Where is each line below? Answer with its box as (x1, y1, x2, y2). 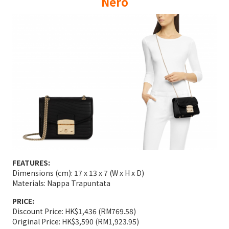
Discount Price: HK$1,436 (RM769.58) (12, 206, 136, 217)
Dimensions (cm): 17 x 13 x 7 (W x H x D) (12, 168, 144, 178)
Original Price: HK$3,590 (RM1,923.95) (12, 216, 139, 227)
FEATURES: (12, 157, 50, 168)
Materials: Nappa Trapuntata (12, 178, 110, 189)
